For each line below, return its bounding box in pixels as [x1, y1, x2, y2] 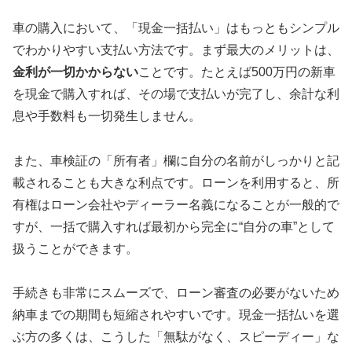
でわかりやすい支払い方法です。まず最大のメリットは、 [13, 42, 339, 57]
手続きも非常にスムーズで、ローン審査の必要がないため [13, 286, 339, 300]
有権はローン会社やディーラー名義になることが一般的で [13, 197, 339, 211]
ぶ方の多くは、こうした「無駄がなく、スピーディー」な [13, 330, 339, 344]
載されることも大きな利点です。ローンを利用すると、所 [13, 175, 339, 189]
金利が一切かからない [13, 64, 138, 79]
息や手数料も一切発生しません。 [13, 108, 201, 123]
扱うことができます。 [13, 241, 138, 255]
